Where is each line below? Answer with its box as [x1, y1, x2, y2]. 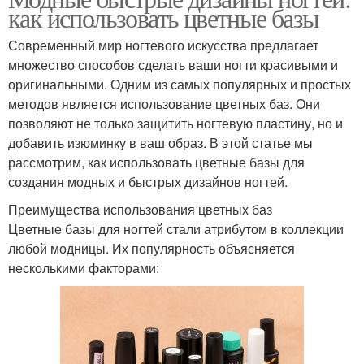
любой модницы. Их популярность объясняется [8, 238, 295, 258]
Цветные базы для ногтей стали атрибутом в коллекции [8, 219, 344, 238]
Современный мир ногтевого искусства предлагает [8, 35, 318, 54]
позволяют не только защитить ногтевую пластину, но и [8, 113, 343, 132]
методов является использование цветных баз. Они [8, 93, 320, 113]
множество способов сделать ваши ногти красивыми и [8, 54, 338, 74]
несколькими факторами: [8, 258, 159, 277]
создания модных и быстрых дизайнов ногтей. [8, 171, 288, 191]
